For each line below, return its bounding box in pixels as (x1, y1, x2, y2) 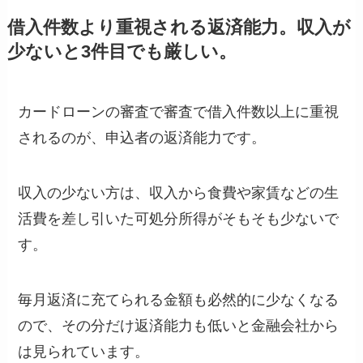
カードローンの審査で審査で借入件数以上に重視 (18, 104, 340, 121)
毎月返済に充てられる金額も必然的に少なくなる (18, 291, 340, 308)
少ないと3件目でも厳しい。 (6, 42, 237, 62)
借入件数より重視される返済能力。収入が (6, 18, 351, 38)
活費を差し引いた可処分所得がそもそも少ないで (18, 210, 340, 227)
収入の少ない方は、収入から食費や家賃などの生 (18, 184, 340, 201)
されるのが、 (18, 130, 106, 147)
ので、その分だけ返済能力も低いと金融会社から (18, 317, 340, 334)
